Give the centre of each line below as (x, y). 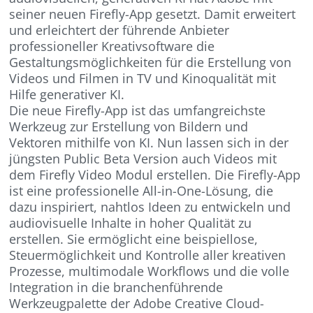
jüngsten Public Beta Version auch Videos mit (143, 158)
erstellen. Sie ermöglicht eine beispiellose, (134, 239)
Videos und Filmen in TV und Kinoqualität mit (143, 78)
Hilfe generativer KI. (67, 94)
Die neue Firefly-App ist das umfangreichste (138, 110)
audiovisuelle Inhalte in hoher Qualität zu (131, 223)
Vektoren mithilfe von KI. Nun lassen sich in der (149, 142)
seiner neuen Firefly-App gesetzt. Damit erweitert (153, 14)
